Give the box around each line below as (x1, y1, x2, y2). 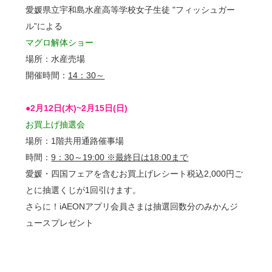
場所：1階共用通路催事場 (25, 136, 124, 146)
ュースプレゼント (25, 218, 94, 228)
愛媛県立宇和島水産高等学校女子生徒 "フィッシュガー (25, 5, 236, 15)
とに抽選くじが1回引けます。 (25, 185, 141, 195)
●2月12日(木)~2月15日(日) (25, 103, 128, 114)
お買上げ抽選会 (25, 120, 86, 130)
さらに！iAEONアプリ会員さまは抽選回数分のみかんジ (25, 202, 239, 212)
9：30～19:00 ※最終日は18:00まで (51, 152, 189, 163)
